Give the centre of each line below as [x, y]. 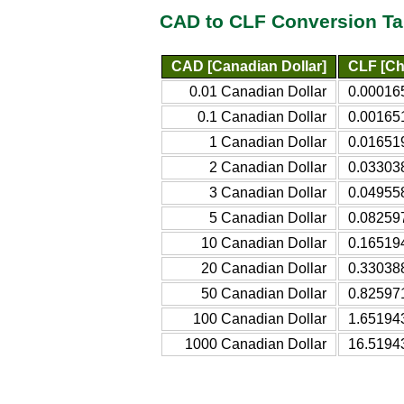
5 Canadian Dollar [268, 217]
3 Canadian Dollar [268, 192]
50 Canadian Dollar [264, 293]
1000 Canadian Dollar [256, 344]
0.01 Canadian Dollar [258, 91]
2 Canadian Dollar [268, 167]
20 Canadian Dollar [264, 268]
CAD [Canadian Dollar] [249, 66]
